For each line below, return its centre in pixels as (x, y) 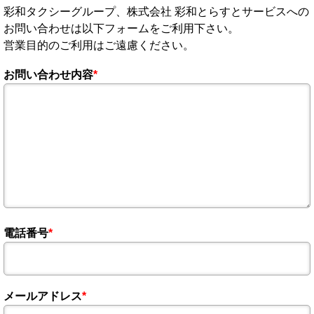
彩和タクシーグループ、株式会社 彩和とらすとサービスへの (156, 12)
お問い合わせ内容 (48, 74)
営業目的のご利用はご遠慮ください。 (99, 45)
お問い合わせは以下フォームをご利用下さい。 (121, 28)
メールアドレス (43, 296)
